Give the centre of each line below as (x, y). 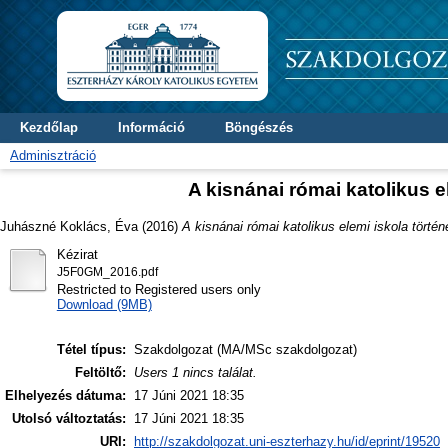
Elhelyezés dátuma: (65, 396)
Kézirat (77, 254)
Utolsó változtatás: (69, 419)
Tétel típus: (91, 350)
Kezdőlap (49, 127)
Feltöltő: (100, 373)
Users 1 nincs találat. (195, 373)
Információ (151, 127)
